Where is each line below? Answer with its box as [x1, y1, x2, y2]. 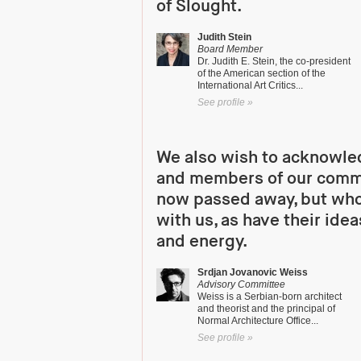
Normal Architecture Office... [197, 315, 318, 326]
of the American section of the [197, 68, 326, 79]
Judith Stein [197, 31, 251, 43]
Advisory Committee [197, 279, 285, 290]
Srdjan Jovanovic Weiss [197, 267, 308, 278]
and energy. [156, 231, 247, 251]
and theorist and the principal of [197, 303, 335, 314]
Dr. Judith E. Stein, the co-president [197, 56, 351, 67]
